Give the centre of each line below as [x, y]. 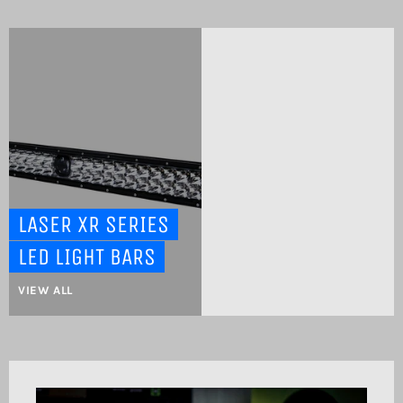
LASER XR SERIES [94, 225]
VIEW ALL [45, 291]
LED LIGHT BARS [87, 257]
